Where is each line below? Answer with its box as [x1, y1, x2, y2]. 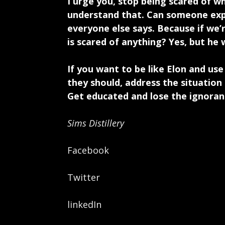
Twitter [67, 171, 100, 183]
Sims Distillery [67, 117, 125, 129]
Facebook [67, 144, 109, 156]
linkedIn [67, 198, 102, 210]
